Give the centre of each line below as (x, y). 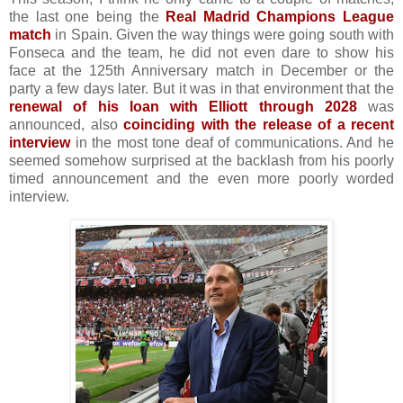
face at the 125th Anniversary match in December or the (201, 70)
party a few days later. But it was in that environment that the (201, 88)
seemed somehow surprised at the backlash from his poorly (201, 160)
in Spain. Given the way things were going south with (223, 34)
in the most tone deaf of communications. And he (232, 142)
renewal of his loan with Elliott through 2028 (183, 106)
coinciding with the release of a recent (259, 124)
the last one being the (88, 16)
